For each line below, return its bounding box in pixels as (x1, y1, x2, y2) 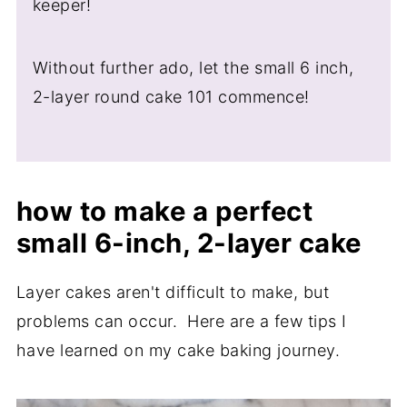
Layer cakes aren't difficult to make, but (15, 283, 330, 303)
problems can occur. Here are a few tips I (15, 312, 347, 332)
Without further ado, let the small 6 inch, (32, 58, 354, 78)
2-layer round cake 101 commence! (32, 87, 310, 107)
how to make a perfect (15, 195, 313, 228)
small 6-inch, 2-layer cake (15, 227, 362, 260)
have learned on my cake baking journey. (15, 341, 341, 361)
